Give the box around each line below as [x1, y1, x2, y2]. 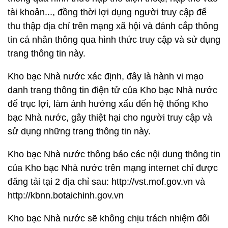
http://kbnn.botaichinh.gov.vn [8, 190, 124, 201]
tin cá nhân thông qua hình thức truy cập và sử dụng [8, 35, 220, 45]
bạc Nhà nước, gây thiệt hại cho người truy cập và [8, 112, 212, 123]
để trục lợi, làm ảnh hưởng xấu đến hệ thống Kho [8, 99, 208, 109]
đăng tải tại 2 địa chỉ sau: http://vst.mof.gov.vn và [8, 177, 205, 187]
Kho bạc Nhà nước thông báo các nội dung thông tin [8, 149, 220, 159]
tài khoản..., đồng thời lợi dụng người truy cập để [8, 7, 207, 17]
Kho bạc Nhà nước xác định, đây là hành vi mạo [8, 71, 204, 81]
